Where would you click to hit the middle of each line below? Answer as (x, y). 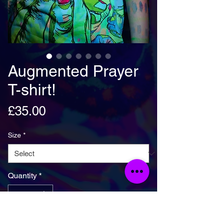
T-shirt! (32, 90)
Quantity (22, 176)
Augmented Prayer (73, 71)
